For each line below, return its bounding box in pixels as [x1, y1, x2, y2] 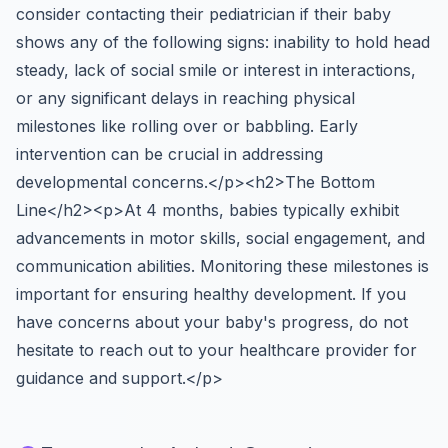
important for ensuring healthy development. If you [16, 284, 406, 304]
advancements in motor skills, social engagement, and [16, 228, 425, 248]
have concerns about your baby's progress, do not [16, 312, 408, 332]
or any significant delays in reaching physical [16, 88, 355, 108]
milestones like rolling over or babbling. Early [16, 116, 358, 136]
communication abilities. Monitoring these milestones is [16, 256, 429, 276]
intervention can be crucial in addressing [16, 144, 323, 164]
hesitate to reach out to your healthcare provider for [16, 340, 417, 360]
